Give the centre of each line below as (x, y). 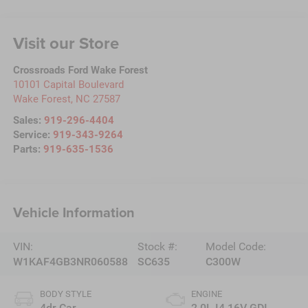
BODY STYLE (65, 294)
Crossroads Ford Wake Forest (80, 70)
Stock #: (158, 246)
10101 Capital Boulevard (68, 85)
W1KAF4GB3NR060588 (70, 261)
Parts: (28, 150)
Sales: (28, 121)
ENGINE (207, 294)
